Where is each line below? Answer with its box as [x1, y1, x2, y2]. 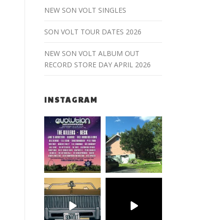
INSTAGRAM [44, 94, 98, 105]
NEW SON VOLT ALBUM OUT [44, 48, 139, 58]
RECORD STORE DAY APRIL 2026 [44, 59, 151, 69]
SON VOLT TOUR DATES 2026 [44, 27, 141, 36]
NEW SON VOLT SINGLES [44, 5, 126, 15]
